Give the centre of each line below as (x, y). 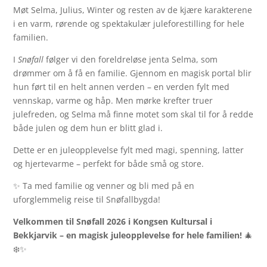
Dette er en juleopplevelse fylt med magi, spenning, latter (129, 150)
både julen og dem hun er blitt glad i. (88, 128)
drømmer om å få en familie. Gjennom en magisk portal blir (133, 73)
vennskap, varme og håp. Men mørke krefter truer (113, 100)
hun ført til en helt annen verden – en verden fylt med (122, 87)
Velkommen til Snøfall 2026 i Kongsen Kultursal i (113, 221)
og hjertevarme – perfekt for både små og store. (109, 164)
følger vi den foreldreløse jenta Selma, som (131, 59)
